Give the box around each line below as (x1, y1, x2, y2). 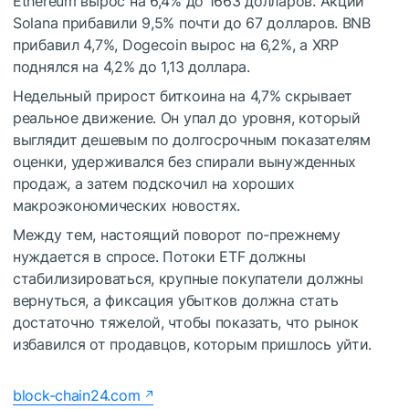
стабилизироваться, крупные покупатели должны (13, 268, 363, 288)
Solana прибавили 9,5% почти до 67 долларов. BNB (13, 13, 371, 32)
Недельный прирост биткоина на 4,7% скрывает (13, 86, 352, 105)
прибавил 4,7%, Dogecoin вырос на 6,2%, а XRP (13, 35, 339, 54)
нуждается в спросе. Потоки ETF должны (13, 246, 306, 266)
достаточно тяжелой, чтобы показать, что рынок (13, 312, 359, 331)
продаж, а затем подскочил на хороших (13, 173, 295, 193)
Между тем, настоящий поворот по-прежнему (13, 225, 341, 244)
